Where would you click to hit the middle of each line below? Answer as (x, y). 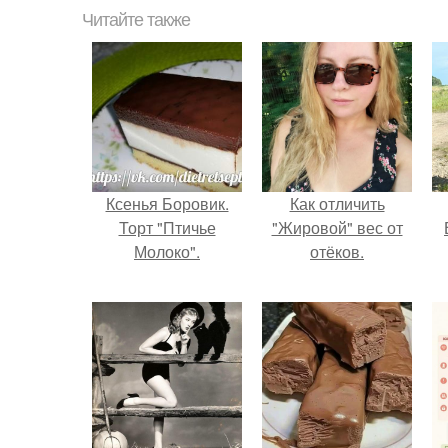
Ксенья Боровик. (167, 203)
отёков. (337, 251)
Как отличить (337, 203)
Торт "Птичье (167, 227)
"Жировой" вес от (337, 227)
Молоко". (167, 251)
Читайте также (136, 20)
